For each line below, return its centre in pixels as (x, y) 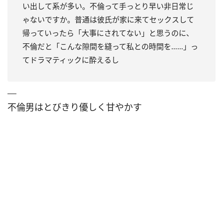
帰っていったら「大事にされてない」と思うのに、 (108, 33)
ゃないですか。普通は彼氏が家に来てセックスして (108, 19)
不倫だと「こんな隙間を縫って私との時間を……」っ (110, 46)
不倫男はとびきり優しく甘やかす (75, 107)
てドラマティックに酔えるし (71, 59)
